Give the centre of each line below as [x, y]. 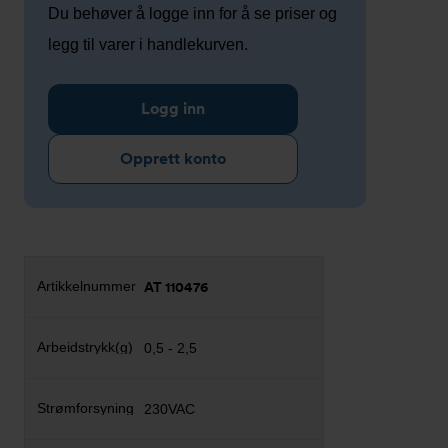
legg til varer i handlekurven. [148, 44]
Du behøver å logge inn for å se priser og [192, 13]
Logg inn [173, 108]
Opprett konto [173, 158]
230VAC [170, 409]
